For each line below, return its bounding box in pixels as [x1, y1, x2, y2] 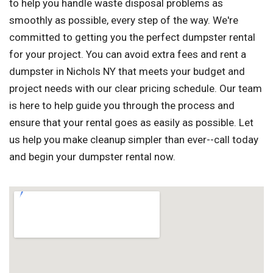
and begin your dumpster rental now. [9, 151, 175, 163]
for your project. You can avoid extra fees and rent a [9, 48, 246, 61]
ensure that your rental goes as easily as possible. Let [9, 116, 253, 129]
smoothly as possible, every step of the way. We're [9, 14, 238, 27]
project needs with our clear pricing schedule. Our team [9, 82, 262, 95]
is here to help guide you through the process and [9, 99, 235, 112]
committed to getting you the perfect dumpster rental [9, 31, 255, 44]
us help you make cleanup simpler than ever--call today [9, 133, 258, 146]
